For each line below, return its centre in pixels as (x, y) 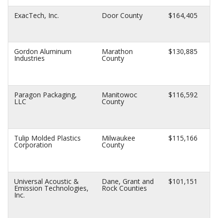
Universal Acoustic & (46, 181)
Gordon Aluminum (43, 51)
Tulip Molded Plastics (47, 138)
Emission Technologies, (51, 188)
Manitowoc (119, 95)
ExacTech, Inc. (36, 15)
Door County (122, 15)
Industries (29, 58)
